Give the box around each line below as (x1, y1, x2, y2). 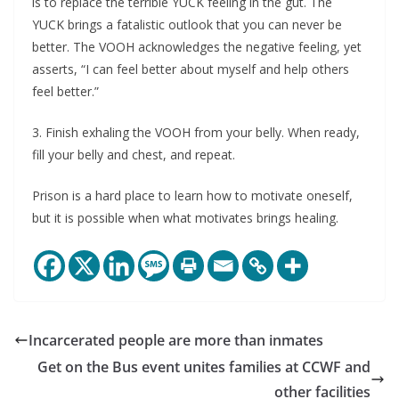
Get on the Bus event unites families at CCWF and (37, 357, 370, 377)
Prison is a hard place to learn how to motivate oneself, (32, 187, 353, 204)
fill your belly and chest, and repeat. (32, 146, 235, 163)
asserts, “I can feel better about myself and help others (32, 61, 349, 77)
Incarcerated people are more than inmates (28, 330, 323, 350)
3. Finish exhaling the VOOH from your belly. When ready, (32, 124, 360, 141)
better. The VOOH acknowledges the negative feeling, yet (32, 38, 362, 55)
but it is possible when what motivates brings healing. (32, 209, 338, 226)
